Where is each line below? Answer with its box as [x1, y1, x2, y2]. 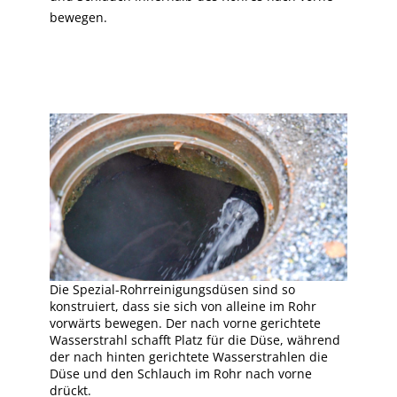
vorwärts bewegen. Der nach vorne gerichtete [50, 314, 321, 331]
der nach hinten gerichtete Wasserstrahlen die [50, 347, 328, 365]
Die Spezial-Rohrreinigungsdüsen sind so [50, 280, 295, 298]
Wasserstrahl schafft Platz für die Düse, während [50, 331, 340, 348]
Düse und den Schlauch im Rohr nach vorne [50, 364, 312, 382]
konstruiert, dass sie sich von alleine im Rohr [50, 297, 316, 315]
